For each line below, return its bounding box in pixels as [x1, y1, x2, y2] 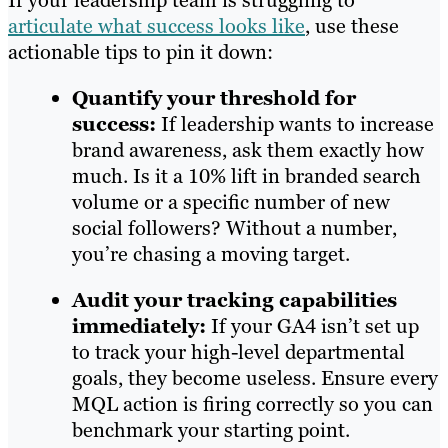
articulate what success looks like [8, 13, 305, 40]
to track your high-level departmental [72, 339, 405, 366]
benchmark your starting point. [72, 417, 350, 444]
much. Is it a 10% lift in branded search [72, 163, 421, 190]
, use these [305, 13, 399, 40]
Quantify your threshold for [72, 85, 356, 112]
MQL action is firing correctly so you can [72, 391, 433, 418]
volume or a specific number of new [72, 189, 390, 216]
